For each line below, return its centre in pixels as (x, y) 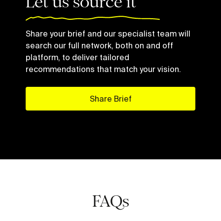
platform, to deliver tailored (77, 57)
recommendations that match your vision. (103, 69)
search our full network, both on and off (99, 46)
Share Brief (110, 99)
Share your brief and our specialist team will (108, 34)
